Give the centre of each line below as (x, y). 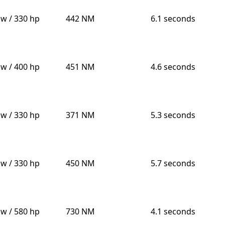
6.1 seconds (173, 19)
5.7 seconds (173, 163)
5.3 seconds (173, 115)
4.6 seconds (173, 67)
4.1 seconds (173, 212)
